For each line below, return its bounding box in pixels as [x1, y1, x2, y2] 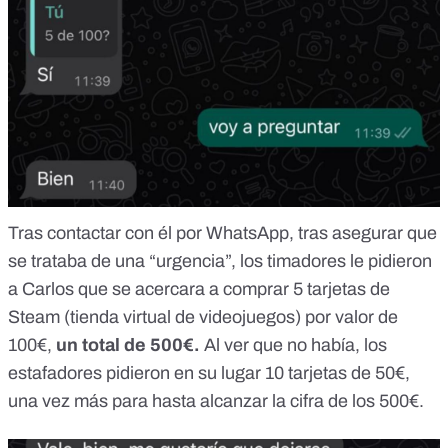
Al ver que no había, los [200, 335, 387, 356]
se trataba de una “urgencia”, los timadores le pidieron [8, 251, 432, 272]
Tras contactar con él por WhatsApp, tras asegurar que [8, 223, 437, 244]
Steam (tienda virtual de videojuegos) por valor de [8, 307, 398, 328]
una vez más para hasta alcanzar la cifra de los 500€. [8, 391, 428, 412]
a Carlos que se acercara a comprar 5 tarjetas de [8, 279, 390, 300]
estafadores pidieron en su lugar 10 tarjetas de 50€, [8, 363, 410, 384]
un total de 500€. [56, 335, 200, 356]
